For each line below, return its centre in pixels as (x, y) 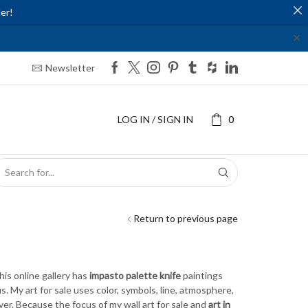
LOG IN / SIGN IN (155, 119)
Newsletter (70, 67)
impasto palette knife (135, 275)
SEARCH (135, 178)
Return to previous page (186, 218)
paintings (201, 275)
